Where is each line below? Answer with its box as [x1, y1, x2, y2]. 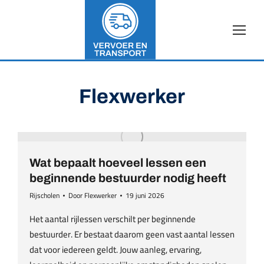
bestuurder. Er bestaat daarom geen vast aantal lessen [29, 226, 235, 243]
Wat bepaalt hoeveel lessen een [29, 156, 206, 169]
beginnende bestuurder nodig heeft [29, 171, 226, 184]
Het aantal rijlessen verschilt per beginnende [29, 210, 196, 227]
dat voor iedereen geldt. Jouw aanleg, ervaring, [29, 241, 202, 258]
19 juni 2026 [126, 189, 164, 202]
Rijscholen [29, 189, 60, 202]
